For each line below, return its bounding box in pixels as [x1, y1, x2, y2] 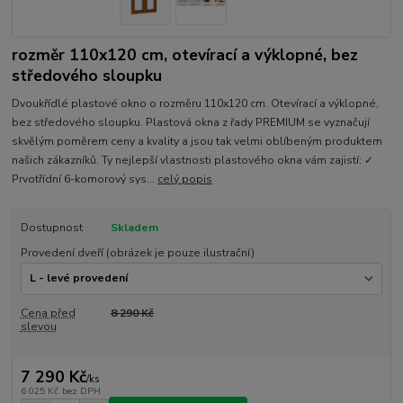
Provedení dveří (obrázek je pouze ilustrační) [20, 246, 255, 261]
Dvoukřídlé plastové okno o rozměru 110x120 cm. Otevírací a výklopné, [12, 96, 380, 111]
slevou [20, 318, 57, 334]
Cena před [20, 305, 76, 320]
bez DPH [61, 384, 101, 399]
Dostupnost [20, 220, 83, 235]
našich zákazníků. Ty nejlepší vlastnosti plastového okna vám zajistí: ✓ [12, 153, 374, 167]
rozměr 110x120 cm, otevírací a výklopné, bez [12, 44, 359, 67]
